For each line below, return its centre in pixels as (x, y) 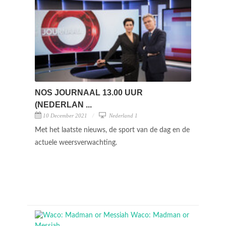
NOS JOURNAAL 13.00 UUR (89, 92)
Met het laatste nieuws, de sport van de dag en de (112, 130)
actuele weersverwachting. (77, 143)
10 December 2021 (65, 115)
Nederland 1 (123, 115)
